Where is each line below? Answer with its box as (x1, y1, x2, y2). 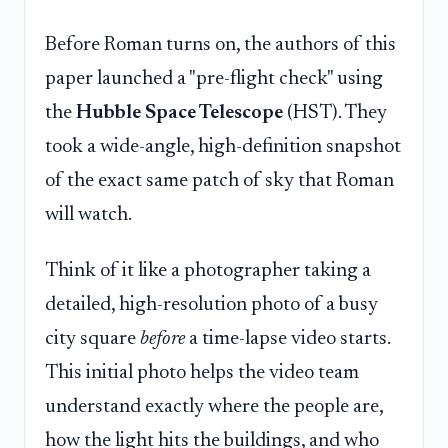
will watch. (45, 205, 132, 226)
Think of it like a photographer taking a (45, 260, 371, 281)
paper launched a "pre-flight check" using (45, 69, 383, 90)
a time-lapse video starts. (185, 328, 390, 349)
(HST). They (283, 103, 387, 124)
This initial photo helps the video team (45, 362, 359, 383)
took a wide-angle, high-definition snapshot (45, 137, 401, 158)
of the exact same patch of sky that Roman (45, 171, 394, 192)
